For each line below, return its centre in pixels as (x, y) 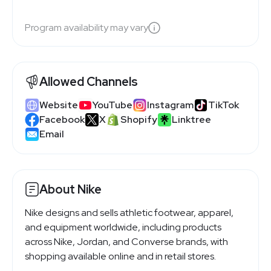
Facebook (62, 120)
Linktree (191, 120)
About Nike (70, 189)
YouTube (113, 105)
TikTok (224, 105)
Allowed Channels (89, 81)
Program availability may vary (87, 28)
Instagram (170, 105)
